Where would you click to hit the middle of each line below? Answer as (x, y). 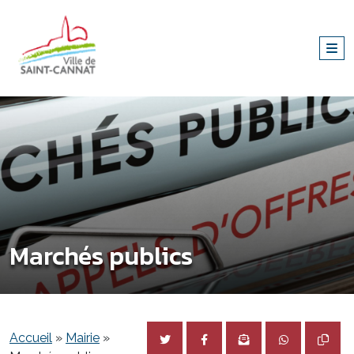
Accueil (31, 338)
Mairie (83, 338)
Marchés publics (101, 256)
